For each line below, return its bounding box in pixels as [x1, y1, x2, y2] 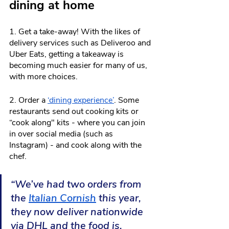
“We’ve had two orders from [11, 177, 144, 192]
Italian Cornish [29, 191, 96, 205]
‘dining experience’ [48, 95, 114, 106]
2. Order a [9, 95, 48, 106]
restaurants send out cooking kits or [9, 106, 141, 118]
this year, [96, 191, 144, 205]
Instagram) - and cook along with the [9, 140, 144, 151]
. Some [114, 95, 141, 106]
